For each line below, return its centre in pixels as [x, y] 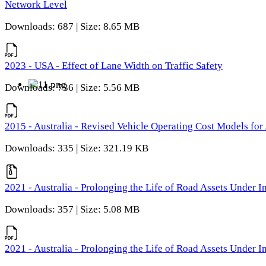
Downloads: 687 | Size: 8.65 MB [72, 26]
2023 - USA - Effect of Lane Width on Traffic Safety [114, 65]
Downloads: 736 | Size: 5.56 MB [72, 87]
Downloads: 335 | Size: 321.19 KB [77, 148]
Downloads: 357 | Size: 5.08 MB [72, 209]
